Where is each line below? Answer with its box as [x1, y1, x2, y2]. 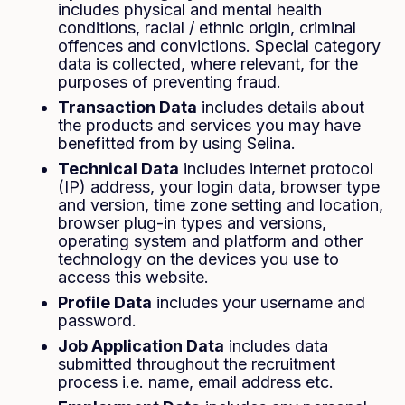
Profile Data [58, 293, 152, 312]
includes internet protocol [179, 159, 373, 178]
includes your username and [152, 293, 365, 312]
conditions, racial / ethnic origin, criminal [58, 18, 356, 37]
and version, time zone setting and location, [58, 195, 383, 214]
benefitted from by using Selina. [58, 134, 296, 153]
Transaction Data [58, 98, 197, 117]
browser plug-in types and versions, [58, 213, 326, 232]
